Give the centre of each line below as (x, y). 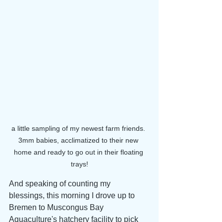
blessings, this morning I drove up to (73, 195)
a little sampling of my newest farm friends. (79, 128)
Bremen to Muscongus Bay (57, 207)
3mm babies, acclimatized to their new (79, 140)
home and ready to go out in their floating (79, 152)
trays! (79, 164)
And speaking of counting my (61, 183)
